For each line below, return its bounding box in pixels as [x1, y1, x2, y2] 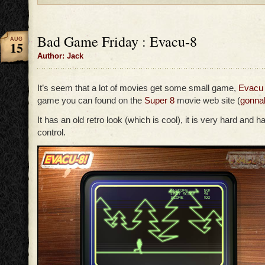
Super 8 [144, 95, 174, 106]
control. [37, 127, 66, 138]
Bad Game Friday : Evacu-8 [37, 32, 197, 51]
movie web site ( [174, 95, 240, 106]
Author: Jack [37, 52, 83, 61]
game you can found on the [37, 95, 144, 106]
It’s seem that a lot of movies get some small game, [37, 83, 238, 93]
